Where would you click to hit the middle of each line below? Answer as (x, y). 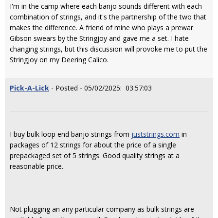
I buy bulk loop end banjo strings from (71, 134)
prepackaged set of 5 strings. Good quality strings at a (95, 155)
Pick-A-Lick (29, 88)
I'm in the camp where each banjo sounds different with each (106, 6)
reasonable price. (36, 166)
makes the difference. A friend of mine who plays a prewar (101, 27)
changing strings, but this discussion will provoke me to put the (109, 49)
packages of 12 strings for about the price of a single (93, 145)
